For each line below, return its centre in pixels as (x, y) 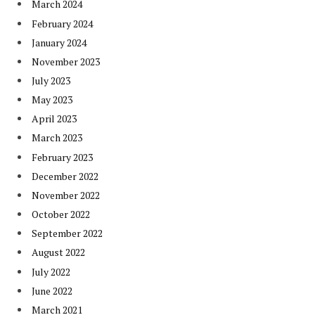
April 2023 (54, 119)
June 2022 (52, 290)
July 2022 (51, 271)
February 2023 (62, 157)
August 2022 (58, 252)
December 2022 (65, 176)
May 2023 (52, 100)
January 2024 (59, 42)
